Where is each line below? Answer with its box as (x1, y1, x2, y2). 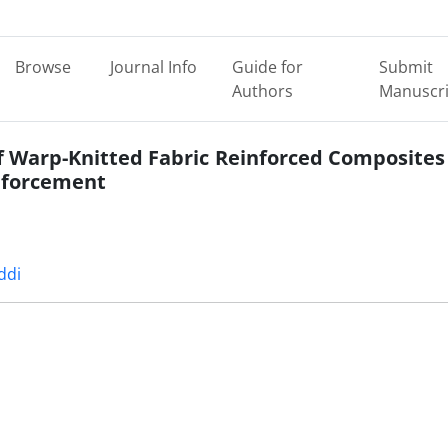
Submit (378, 56, 433, 78)
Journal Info (109, 56, 197, 78)
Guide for (232, 56, 304, 78)
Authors (232, 80, 294, 102)
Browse (14, 56, 71, 78)
